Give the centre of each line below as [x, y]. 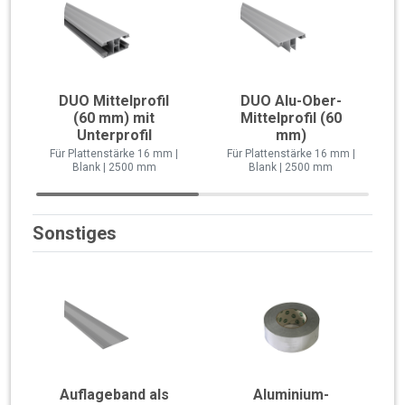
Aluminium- [291, 394]
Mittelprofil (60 [291, 118]
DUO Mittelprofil [114, 101]
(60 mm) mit [114, 118]
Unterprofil [114, 136]
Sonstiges [75, 234]
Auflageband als [114, 394]
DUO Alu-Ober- [291, 101]
